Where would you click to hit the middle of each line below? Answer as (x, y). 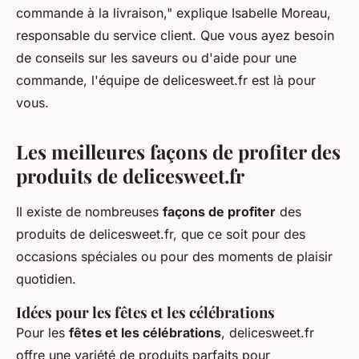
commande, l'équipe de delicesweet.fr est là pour (166, 81)
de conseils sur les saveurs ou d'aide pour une (156, 58)
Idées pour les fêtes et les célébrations (145, 313)
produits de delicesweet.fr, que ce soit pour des (161, 234)
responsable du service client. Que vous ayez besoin (175, 36)
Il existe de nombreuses (89, 212)
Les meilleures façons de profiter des (178, 152)
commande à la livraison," (94, 13)
